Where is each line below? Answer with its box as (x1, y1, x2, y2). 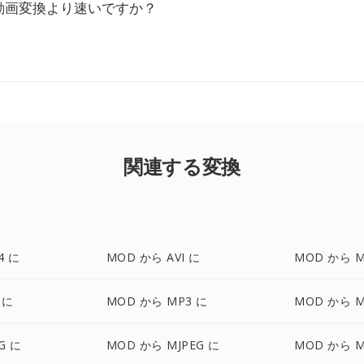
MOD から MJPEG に (106, 337, 220, 353)
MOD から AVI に (106, 249, 201, 265)
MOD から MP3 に (106, 293, 208, 309)
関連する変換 (123, 153, 240, 180)
